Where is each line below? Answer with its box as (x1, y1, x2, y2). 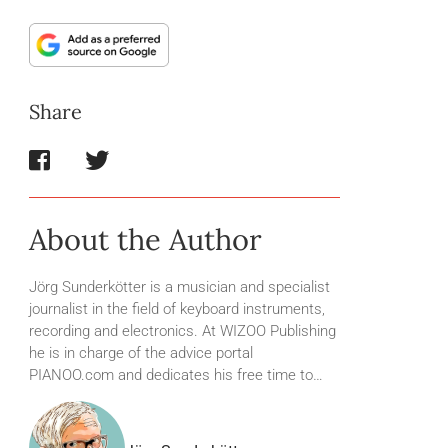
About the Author (29, 221, 263, 259)
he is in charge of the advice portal (29, 344, 254, 363)
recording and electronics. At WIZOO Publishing (29, 322, 337, 341)
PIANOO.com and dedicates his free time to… (29, 366, 324, 385)
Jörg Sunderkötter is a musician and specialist (29, 278, 331, 297)
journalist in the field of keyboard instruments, (29, 300, 326, 319)
